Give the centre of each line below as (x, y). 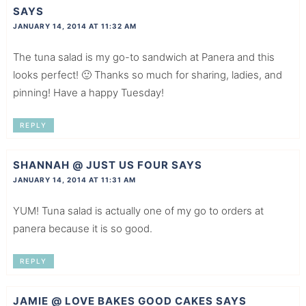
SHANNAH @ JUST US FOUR (91, 165)
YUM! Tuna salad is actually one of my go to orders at (138, 211)
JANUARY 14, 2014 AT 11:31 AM (74, 180)
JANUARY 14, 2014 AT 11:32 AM (74, 26)
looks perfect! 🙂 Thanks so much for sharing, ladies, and (147, 74)
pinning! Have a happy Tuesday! (88, 92)
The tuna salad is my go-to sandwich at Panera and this (143, 57)
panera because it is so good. (82, 229)
